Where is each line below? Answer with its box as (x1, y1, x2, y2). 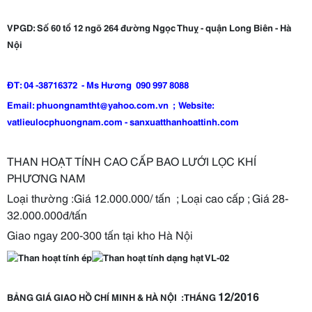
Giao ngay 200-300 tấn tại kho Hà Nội (7, 226, 196, 242)
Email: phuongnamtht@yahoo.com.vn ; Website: (7, 98, 214, 111)
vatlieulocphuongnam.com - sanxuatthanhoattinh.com (7, 115, 241, 127)
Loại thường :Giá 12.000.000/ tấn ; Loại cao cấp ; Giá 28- (7, 189, 288, 205)
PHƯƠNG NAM (7, 169, 86, 185)
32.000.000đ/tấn (7, 206, 90, 222)
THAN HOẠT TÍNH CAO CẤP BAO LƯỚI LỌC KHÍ (7, 153, 256, 169)
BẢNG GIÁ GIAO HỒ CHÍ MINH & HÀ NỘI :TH (7, 290, 196, 304)
